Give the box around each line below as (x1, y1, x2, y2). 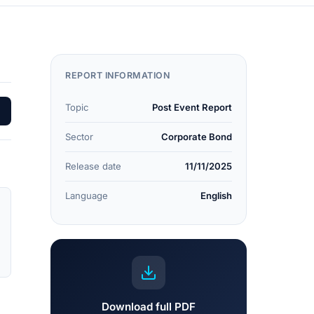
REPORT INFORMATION (65, 70, 170, 81)
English (200, 190, 232, 201)
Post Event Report (152, 102, 232, 113)
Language (65, 190, 108, 201)
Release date (65, 161, 121, 172)
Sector (65, 131, 93, 142)
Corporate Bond (161, 131, 232, 142)
